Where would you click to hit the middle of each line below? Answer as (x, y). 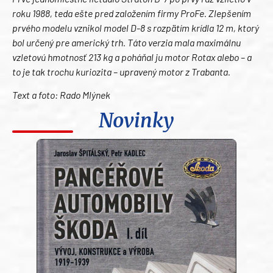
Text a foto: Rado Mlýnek (61, 95)
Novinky (136, 121)
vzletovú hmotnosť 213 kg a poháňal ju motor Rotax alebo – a (132, 57)
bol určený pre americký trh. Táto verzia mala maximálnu (126, 42)
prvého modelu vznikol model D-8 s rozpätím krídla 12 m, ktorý (136, 27)
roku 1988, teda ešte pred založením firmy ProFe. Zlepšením (132, 13)
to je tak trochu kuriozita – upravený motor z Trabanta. (121, 71)
